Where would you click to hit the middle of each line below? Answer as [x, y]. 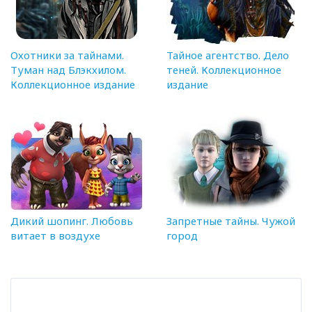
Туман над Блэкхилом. [68, 69]
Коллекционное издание [73, 84]
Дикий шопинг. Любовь [72, 220]
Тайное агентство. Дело [228, 55]
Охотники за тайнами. [67, 55]
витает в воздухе [55, 235]
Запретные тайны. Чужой [231, 220]
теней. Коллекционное [224, 69]
